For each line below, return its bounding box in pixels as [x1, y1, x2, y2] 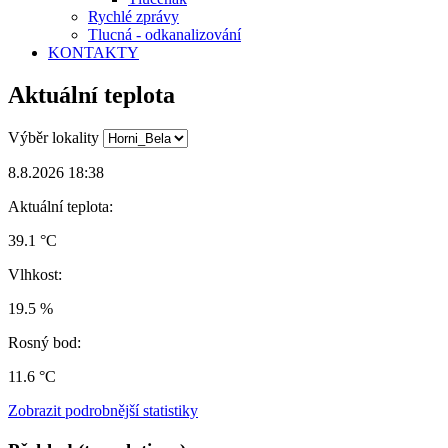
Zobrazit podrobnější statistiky [8, 401, 198, 419]
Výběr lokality [8, 128, 99, 146]
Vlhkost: [8, 265, 62, 283]
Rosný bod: [8, 333, 81, 351]
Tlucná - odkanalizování [88, 25, 241, 43]
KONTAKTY [48, 43, 139, 61]
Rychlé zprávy [88, 7, 179, 25]
